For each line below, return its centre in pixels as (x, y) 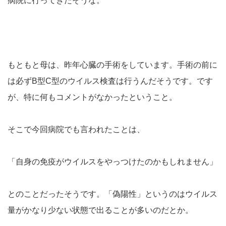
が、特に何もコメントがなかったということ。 (92, 97)
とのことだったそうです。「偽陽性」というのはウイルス (112, 194)
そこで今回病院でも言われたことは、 (76, 130)
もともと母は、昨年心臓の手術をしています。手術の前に (112, 65)
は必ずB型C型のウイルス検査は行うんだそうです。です (110, 81)
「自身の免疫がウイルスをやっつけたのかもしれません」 (112, 162)
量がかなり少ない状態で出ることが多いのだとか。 (100, 210)
